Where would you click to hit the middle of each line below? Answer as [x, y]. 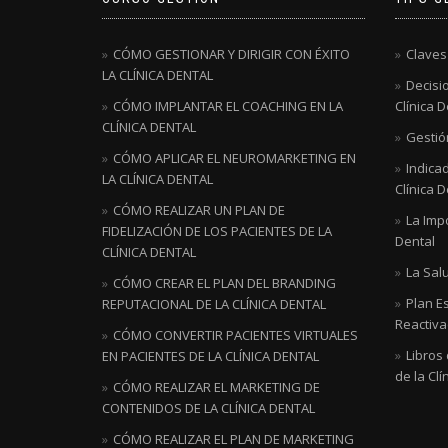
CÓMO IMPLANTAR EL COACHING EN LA [228, 106]
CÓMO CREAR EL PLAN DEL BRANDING [224, 283]
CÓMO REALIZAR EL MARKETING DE [216, 387]
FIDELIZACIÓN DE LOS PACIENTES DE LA [217, 231]
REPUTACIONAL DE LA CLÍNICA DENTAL [214, 304]
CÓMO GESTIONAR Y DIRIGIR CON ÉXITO [231, 54]
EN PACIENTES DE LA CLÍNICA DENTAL [210, 356]
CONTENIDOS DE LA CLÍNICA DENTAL [208, 408]
